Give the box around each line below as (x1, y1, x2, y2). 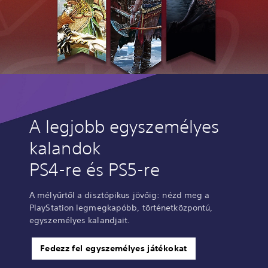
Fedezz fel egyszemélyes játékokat (40, 243, 187, 254)
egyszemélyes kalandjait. (29, 215, 130, 226)
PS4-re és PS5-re (29, 159, 160, 181)
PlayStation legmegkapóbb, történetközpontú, (29, 202, 213, 214)
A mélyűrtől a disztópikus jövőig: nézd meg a (29, 190, 210, 201)
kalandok (29, 138, 100, 159)
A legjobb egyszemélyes (29, 116, 220, 138)
